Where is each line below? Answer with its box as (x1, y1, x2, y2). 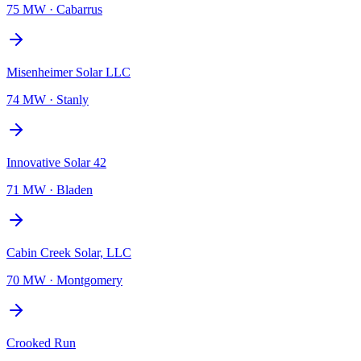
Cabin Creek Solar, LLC (6, 245, 131, 259)
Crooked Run (6, 335, 76, 350)
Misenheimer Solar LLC (6, 64, 131, 79)
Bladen (56, 182, 93, 197)
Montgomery (56, 272, 122, 287)
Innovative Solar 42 (6, 155, 106, 169)
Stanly (56, 92, 89, 106)
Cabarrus (56, 2, 102, 16)
